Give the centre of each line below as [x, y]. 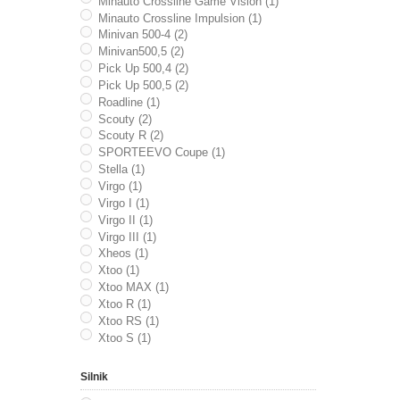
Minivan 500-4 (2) [142, 35]
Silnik [94, 376]
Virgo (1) [120, 186]
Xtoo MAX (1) [133, 287]
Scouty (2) [125, 119]
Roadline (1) [129, 102]
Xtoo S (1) [124, 337]
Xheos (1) [123, 254]
